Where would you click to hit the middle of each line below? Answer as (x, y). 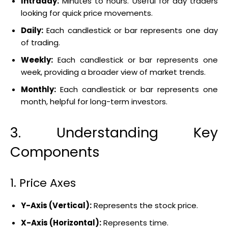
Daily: (32, 30)
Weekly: (37, 60)
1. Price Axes (43, 183)
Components (55, 152)
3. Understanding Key (114, 132)
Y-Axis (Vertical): (56, 205)
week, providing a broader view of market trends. (113, 72)
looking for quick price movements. (87, 13)
